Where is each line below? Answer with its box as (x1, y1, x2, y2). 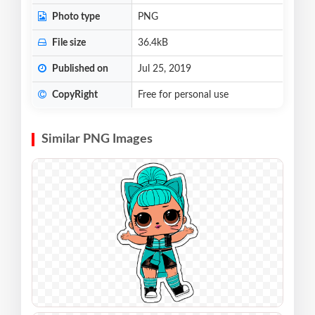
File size (50, 38, 86, 49)
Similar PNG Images (41, 133, 153, 146)
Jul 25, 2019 (138, 64, 191, 75)
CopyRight (50, 90, 98, 101)
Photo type (50, 12, 100, 22)
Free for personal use (138, 90, 229, 101)
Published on (50, 64, 108, 75)
